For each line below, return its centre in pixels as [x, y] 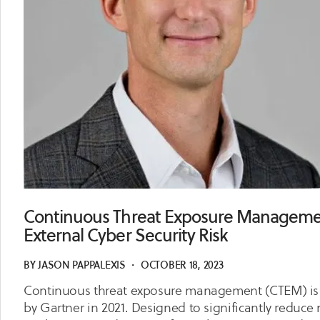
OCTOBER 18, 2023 [182, 265]
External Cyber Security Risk [126, 235]
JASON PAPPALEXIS [82, 265]
